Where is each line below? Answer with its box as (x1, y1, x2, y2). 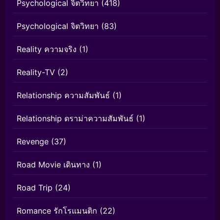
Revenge (17, 137, 49, 147)
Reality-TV (17, 67, 55, 78)
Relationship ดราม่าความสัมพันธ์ (17, 113, 134, 124)
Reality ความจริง (17, 44, 77, 55)
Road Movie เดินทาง (17, 160, 90, 170)
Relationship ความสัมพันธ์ (17, 90, 110, 101)
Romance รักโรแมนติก (17, 206, 97, 216)
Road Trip (17, 183, 53, 193)
